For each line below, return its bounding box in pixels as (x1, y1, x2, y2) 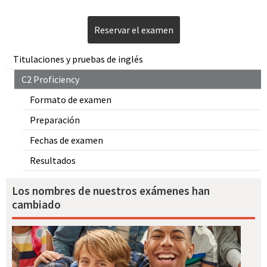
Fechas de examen (30, 134, 103, 147)
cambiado (12, 197, 61, 212)
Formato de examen (30, 94, 111, 106)
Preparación (30, 114, 80, 126)
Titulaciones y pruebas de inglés (13, 53, 143, 66)
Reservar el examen (94, 24, 173, 36)
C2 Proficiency (21, 73, 79, 86)
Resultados (30, 154, 76, 167)
